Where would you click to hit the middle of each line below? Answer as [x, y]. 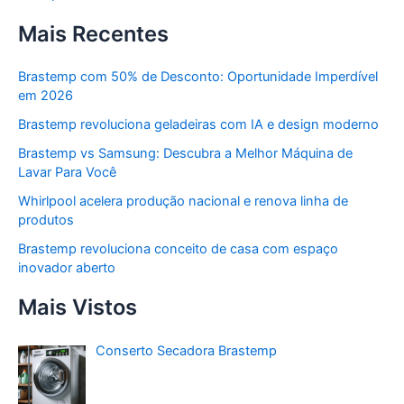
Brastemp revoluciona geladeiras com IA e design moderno [198, 125]
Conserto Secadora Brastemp [186, 351]
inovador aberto [67, 268]
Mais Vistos [78, 308]
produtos [46, 220]
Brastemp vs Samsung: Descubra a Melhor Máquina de [185, 154]
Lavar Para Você [67, 173]
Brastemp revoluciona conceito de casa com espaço [178, 249]
